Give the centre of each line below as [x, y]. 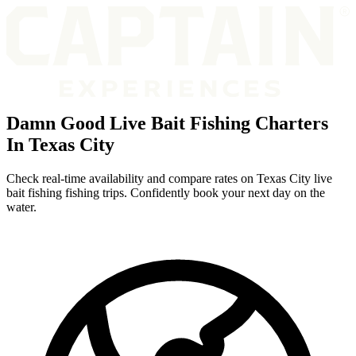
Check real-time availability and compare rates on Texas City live [169, 178]
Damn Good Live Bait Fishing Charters [167, 123]
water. [21, 207]
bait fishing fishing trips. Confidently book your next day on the [166, 192]
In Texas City [60, 144]
